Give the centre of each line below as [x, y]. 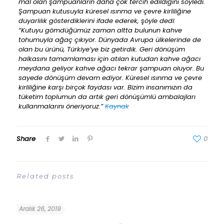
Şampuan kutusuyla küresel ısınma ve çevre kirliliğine [104, 11]
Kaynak [117, 106]
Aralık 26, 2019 [40, 209]
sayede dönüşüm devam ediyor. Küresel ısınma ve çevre [110, 78]
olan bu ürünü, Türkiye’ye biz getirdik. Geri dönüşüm [101, 49]
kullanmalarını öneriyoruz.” [61, 106]
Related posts [45, 176]
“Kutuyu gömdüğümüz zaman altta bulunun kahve [100, 30]
